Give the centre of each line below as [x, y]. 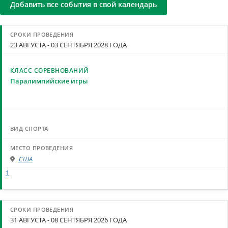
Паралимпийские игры [49, 81]
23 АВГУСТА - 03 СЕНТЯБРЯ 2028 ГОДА [68, 45]
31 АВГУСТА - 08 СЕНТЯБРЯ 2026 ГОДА [68, 220]
